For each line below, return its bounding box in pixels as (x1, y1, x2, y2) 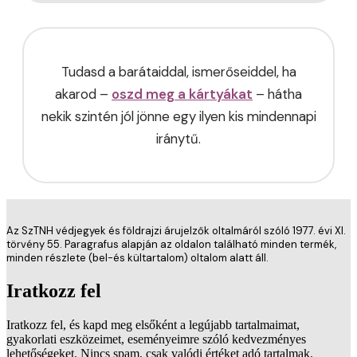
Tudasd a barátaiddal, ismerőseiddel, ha (61, 62, 296, 80)
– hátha (253, 84, 302, 103)
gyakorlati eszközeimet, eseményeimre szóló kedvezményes (6, 331, 306, 346)
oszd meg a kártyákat (112, 84, 253, 103)
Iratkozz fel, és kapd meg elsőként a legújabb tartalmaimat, (6, 317, 300, 331)
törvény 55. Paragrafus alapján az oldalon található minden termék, (6, 237, 336, 251)
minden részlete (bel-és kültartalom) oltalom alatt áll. (6, 250, 269, 265)
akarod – (55, 84, 112, 103)
